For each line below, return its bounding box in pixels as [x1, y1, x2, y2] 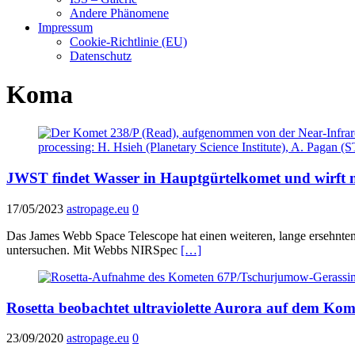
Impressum [38, 20, 93, 34]
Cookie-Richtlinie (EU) [70, 34, 187, 48]
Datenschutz [70, 48, 132, 63]
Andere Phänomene [70, 6, 169, 20]
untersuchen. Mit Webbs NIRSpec [6, 242, 181, 257]
